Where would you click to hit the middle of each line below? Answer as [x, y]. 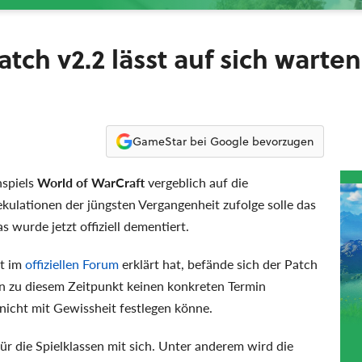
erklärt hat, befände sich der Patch [218, 264]
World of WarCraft [91, 182]
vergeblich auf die [196, 182]
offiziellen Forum [72, 264]
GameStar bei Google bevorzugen [223, 141]
